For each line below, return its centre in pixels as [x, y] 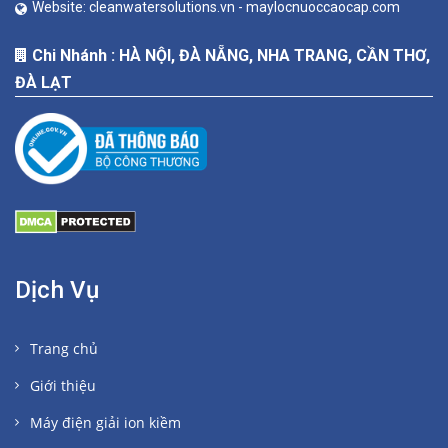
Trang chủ [64, 349]
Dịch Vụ [57, 290]
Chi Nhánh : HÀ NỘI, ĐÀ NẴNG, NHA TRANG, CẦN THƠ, [231, 55]
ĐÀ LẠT [43, 82]
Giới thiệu [63, 386]
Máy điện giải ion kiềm [105, 423]
